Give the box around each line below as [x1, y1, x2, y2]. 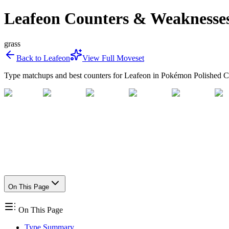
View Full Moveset [82, 53, 144, 62]
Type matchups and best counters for [4, 71, 124, 80]
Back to [16, 53, 43, 62]
